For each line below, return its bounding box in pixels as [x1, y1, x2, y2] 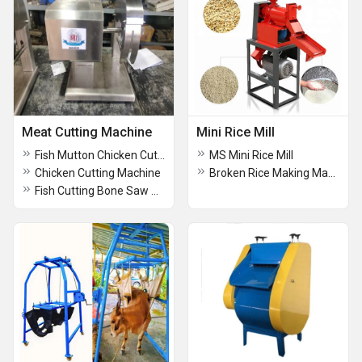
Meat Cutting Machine [22, 124, 152, 140]
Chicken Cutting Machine [35, 166, 161, 179]
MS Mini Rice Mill [209, 149, 293, 162]
